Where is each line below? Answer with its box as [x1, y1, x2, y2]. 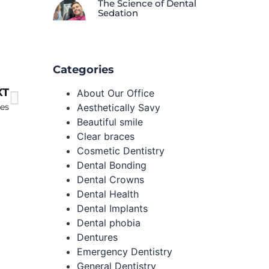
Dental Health [77, 188, 139, 201]
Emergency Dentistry [77, 246, 173, 258]
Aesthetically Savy [77, 101, 161, 114]
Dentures [77, 231, 118, 244]
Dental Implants [77, 202, 148, 215]
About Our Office [77, 87, 155, 100]
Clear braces [77, 130, 135, 143]
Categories [53, 63, 115, 77]
